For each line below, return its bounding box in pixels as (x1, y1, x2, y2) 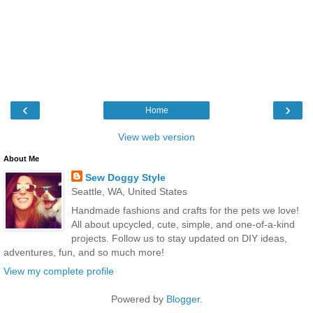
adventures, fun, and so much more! (3, 246, 164, 258)
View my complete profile (3, 265, 114, 277)
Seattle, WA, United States (71, 185, 187, 197)
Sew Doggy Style (85, 171, 166, 183)
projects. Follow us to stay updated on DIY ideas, (71, 232, 287, 244)
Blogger (166, 293, 200, 305)
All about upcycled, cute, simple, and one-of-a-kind (71, 218, 295, 230)
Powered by (110, 293, 166, 305)
